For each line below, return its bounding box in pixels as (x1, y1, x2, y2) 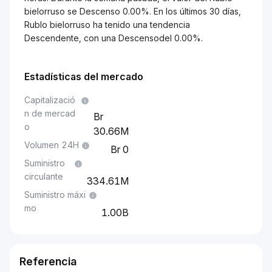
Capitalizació (24, 95, 75, 105)
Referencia (19, 255, 76, 268)
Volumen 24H (24, 140, 79, 150)
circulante (24, 171, 63, 182)
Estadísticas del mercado (24, 70, 143, 83)
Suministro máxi (24, 189, 86, 200)
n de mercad (24, 108, 75, 118)
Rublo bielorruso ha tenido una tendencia (24, 19, 190, 30)
